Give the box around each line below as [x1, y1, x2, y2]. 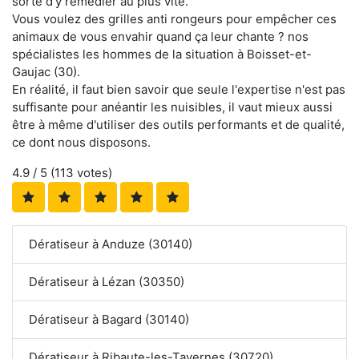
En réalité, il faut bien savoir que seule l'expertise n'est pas [12, 82, 345, 98]
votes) [74, 165, 112, 181]
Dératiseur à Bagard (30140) [29, 312, 189, 328]
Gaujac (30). [12, 64, 80, 80]
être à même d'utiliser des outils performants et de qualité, [12, 117, 345, 133]
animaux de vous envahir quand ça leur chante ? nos [12, 29, 309, 45]
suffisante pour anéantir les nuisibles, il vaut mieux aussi [12, 99, 333, 115]
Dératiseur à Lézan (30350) [29, 274, 184, 290]
